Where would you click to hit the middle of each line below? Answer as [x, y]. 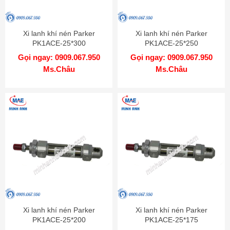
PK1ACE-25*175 [171, 220]
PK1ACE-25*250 [171, 43]
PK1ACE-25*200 [59, 220]
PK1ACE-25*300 [59, 43]
